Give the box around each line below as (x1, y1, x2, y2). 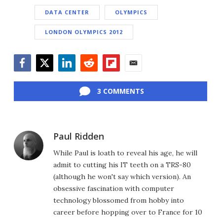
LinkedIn (58, 71, 90, 82)
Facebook (13, 71, 49, 82)
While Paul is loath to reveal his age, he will (53, 148, 197, 157)
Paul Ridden (53, 130, 104, 142)
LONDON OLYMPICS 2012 (45, 28, 123, 36)
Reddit (80, 71, 103, 82)
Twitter (36, 71, 63, 82)
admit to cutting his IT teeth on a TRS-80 (53, 160, 191, 169)
